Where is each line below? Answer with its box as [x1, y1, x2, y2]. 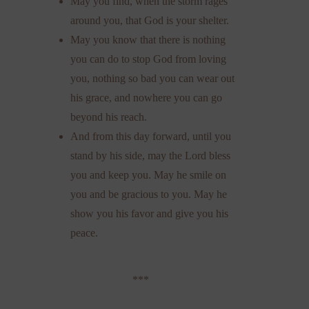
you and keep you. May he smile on [70, 169, 227, 181]
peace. [70, 227, 99, 239]
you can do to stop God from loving [70, 53, 227, 66]
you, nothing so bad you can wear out [70, 72, 235, 85]
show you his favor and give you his [70, 208, 229, 220]
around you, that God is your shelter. [70, 14, 230, 27]
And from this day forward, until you [70, 130, 232, 143]
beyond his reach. [70, 111, 148, 123]
